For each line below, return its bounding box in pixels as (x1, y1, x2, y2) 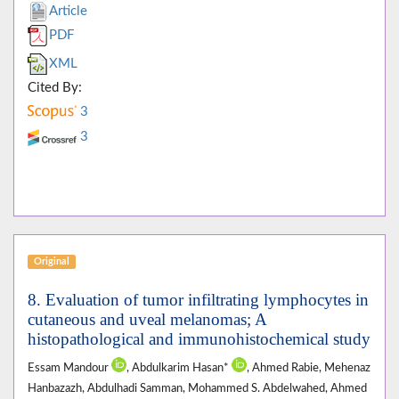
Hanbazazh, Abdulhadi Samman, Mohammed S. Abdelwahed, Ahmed (28, 383, 367, 395)
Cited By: (28, 81, 82, 95)
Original (33, 256, 69, 267)
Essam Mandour (28, 362, 111, 374)
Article (49, 4, 87, 19)
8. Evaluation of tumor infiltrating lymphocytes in (28, 290, 369, 310)
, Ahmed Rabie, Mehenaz (247, 362, 370, 374)
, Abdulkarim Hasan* (126, 362, 232, 374)
